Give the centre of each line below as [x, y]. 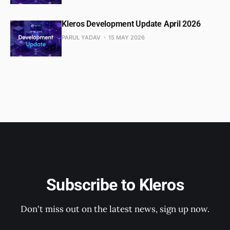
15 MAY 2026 [127, 37]
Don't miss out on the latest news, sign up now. [115, 209]
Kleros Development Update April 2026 [131, 24]
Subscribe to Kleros [115, 185]
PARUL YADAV [81, 37]
